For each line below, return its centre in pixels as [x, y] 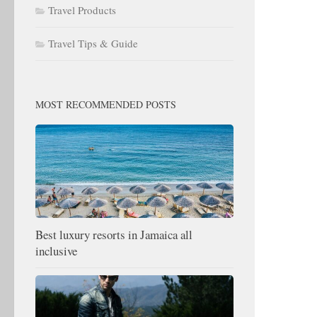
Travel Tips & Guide [93, 43]
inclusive [56, 250]
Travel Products [82, 10]
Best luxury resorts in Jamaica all [114, 234]
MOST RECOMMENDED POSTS [106, 104]
